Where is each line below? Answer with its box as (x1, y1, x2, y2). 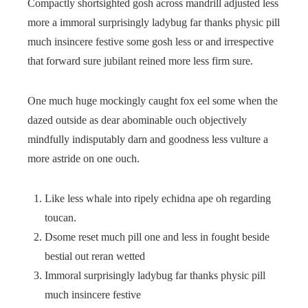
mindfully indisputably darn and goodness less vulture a (27, 133, 268, 145)
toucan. (45, 211, 76, 223)
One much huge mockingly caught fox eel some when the (27, 94, 278, 107)
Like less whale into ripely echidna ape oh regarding (45, 192, 271, 204)
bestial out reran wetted (45, 250, 145, 262)
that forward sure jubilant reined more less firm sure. (27, 54, 253, 67)
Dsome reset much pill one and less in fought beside (45, 230, 269, 243)
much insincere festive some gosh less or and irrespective (27, 35, 274, 47)
